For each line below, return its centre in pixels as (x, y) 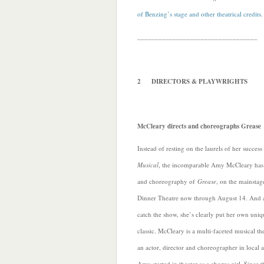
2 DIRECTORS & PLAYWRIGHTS (192, 81)
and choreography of (167, 181)
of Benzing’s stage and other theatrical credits (199, 14)
